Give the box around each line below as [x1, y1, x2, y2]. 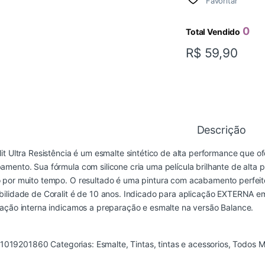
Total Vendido [186, 27, 241, 37]
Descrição [196, 124, 246, 137]
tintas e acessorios [158, 239, 228, 250]
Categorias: [50, 239, 96, 250]
